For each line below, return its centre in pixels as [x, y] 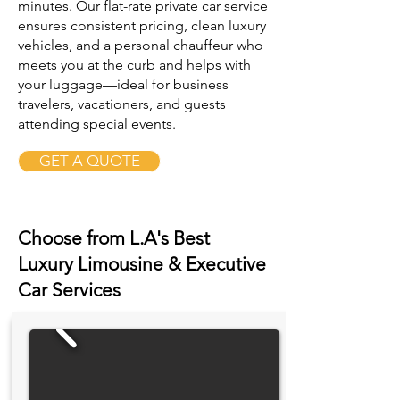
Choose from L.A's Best [114, 238]
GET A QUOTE [89, 161]
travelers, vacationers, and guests [122, 104]
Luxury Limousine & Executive [142, 264]
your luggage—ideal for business [123, 84]
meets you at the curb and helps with [134, 65]
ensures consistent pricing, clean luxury [142, 25]
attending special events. [97, 124]
